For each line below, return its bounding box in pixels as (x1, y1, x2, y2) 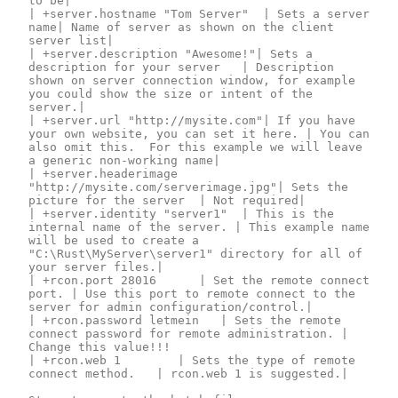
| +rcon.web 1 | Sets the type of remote (28, 353, 121, 367)
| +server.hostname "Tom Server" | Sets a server (28, 6, 249, 20)
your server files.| (28, 259, 163, 274)
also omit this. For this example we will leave (28, 139, 362, 154)
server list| (28, 33, 114, 47)
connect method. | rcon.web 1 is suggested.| (28, 366, 142, 380)
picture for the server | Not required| (28, 193, 185, 207)
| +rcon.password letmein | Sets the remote (28, 313, 199, 327)
